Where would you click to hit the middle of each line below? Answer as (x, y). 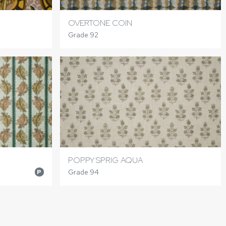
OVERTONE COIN (100, 23)
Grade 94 (84, 172)
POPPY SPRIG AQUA (106, 160)
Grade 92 (83, 35)
